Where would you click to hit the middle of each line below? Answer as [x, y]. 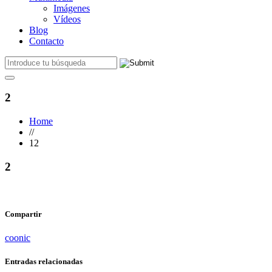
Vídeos [67, 19]
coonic [18, 237]
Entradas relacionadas [44, 261]
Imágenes [72, 8]
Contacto [46, 41]
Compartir [23, 214]
